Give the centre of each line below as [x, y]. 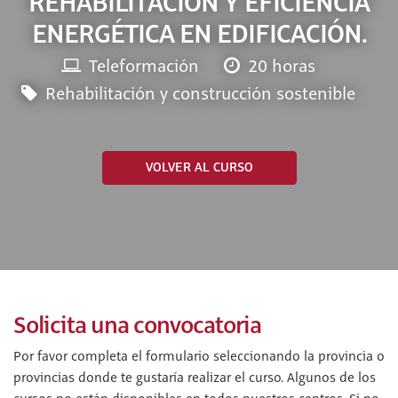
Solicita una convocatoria [137, 326]
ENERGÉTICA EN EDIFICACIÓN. [199, 34]
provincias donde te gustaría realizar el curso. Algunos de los [195, 378]
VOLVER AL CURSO [199, 168]
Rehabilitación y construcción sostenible [198, 95]
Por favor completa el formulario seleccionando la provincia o [199, 357]
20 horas [279, 67]
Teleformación [142, 67]
